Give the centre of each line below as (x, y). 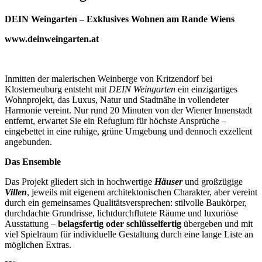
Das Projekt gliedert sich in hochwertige (80, 182)
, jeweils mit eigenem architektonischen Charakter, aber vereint (142, 192)
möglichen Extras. (38, 245)
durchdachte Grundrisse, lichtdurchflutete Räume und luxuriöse (121, 213)
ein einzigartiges (206, 89)
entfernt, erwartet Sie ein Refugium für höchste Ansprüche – (116, 121)
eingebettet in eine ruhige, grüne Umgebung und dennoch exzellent (128, 132)
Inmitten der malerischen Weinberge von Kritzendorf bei (108, 79)
